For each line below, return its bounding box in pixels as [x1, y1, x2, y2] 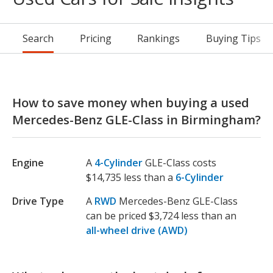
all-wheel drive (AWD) [86, 224, 188, 238]
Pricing [79, 32, 112, 46]
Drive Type [12, 194, 64, 208]
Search [23, 32, 54, 46]
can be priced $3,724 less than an [86, 209, 236, 223]
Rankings [137, 32, 180, 46]
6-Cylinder [175, 171, 224, 185]
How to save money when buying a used [12, 94, 249, 112]
